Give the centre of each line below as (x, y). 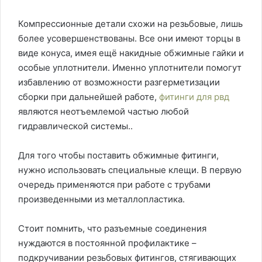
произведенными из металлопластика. (101, 199)
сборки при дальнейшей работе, (89, 97)
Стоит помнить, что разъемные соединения (112, 228)
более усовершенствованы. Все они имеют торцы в (129, 38)
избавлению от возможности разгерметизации (119, 82)
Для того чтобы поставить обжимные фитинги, (118, 155)
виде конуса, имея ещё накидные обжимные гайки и (131, 53)
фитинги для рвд (194, 97)
